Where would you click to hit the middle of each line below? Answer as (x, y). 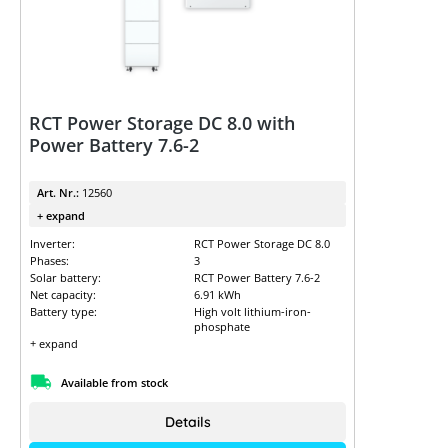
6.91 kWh (217, 294)
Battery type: (63, 311)
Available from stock (114, 382)
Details (187, 422)
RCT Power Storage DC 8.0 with (162, 123)
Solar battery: (65, 277)
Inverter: (52, 243)
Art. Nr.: (59, 192)
